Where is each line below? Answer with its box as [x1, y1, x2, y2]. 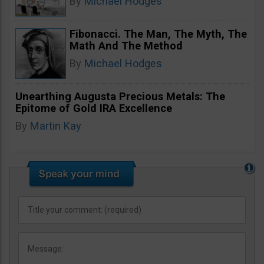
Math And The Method [70, 39, 183, 52]
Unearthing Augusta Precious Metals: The [15, 90, 225, 103]
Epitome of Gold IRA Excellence [15, 101, 172, 114]
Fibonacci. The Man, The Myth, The [70, 27, 247, 40]
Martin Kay [30, 119, 81, 132]
